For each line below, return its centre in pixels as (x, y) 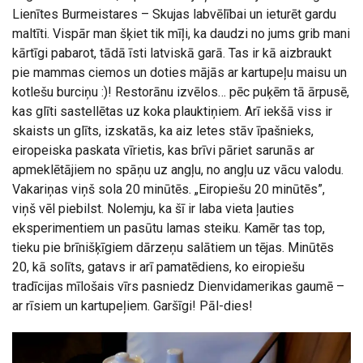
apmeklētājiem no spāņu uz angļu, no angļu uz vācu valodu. (178, 169)
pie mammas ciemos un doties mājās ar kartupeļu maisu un (179, 72)
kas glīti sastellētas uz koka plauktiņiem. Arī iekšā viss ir (172, 111)
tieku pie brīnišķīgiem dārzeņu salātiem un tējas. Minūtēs (173, 247)
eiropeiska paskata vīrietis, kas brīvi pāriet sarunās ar (163, 150)
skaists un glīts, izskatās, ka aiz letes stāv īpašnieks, (163, 130)
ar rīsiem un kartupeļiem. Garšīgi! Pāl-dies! (132, 305)
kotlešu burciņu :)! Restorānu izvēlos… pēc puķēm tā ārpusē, (181, 92)
